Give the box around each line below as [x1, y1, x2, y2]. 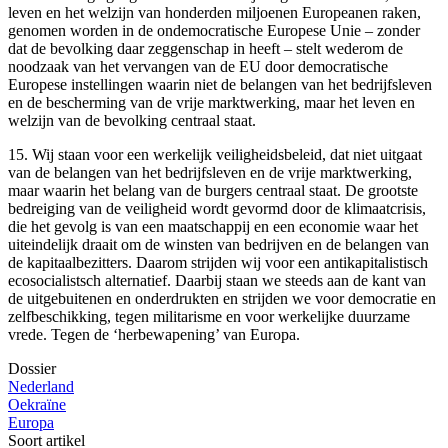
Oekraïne [8, 395, 66, 413]
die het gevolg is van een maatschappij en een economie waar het [8, 217, 418, 235]
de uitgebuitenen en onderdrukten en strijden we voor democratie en [8, 289, 436, 307]
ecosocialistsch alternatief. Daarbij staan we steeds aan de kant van [8, 271, 426, 289]
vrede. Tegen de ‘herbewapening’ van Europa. [8, 325, 300, 343]
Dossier [8, 359, 56, 377]
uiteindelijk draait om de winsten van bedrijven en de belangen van [8, 235, 429, 253]
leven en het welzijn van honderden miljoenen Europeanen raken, [8, 3, 421, 21]
